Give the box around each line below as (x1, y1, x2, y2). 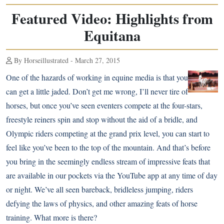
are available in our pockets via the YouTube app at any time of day (6, 170, 217, 180)
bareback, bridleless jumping (81, 184, 171, 194)
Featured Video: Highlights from (11, 8, 213, 29)
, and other (92, 198, 127, 208)
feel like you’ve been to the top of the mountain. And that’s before (6, 142, 210, 152)
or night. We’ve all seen (6, 184, 81, 194)
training (6, 212, 30, 222)
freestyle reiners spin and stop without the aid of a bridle (6, 114, 182, 124)
